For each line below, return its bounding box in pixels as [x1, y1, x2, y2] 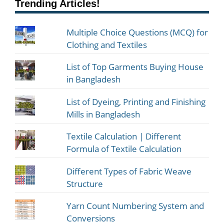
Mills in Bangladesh [66, 108, 140, 120]
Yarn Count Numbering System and [66, 200, 204, 212]
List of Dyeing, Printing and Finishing [66, 95, 206, 107]
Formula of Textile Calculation [66, 143, 182, 155]
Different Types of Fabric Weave [66, 165, 192, 177]
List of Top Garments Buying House [66, 61, 204, 73]
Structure [66, 177, 103, 189]
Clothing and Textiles [66, 38, 147, 50]
